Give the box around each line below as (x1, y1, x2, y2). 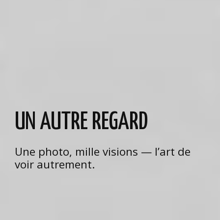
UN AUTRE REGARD (15, 110, 148, 134)
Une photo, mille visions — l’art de (15, 144, 191, 159)
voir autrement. (15, 157, 95, 172)
